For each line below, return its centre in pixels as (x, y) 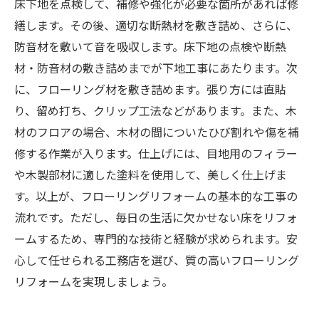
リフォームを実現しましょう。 (94, 281)
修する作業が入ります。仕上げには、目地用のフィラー (156, 153)
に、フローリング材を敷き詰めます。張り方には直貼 (150, 89)
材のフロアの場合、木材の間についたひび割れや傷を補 (157, 132)
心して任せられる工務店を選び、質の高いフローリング (157, 260)
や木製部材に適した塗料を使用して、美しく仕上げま (151, 174)
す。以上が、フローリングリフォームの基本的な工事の (156, 196)
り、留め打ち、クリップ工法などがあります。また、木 (156, 110)
